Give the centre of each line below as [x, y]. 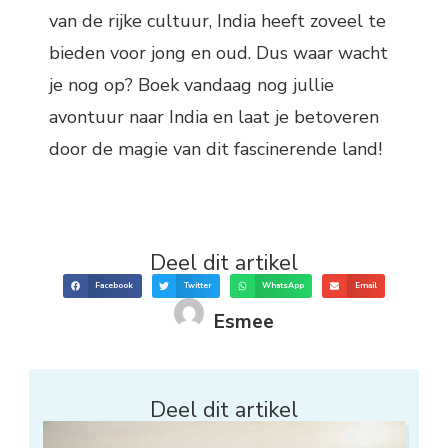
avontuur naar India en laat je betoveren [214, 116]
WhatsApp [283, 285]
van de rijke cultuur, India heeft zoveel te [217, 20]
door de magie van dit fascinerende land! [215, 148]
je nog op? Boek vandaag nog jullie [191, 84]
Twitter [197, 285]
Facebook [114, 285]
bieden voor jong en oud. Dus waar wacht [218, 52]
